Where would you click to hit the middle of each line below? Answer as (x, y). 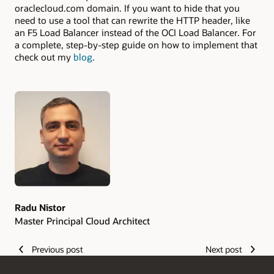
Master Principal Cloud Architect (82, 221)
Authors (37, 117)
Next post (224, 250)
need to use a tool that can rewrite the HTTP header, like (132, 20)
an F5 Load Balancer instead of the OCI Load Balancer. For (135, 32)
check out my (44, 57)
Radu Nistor (40, 207)
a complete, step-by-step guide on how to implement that (136, 44)
